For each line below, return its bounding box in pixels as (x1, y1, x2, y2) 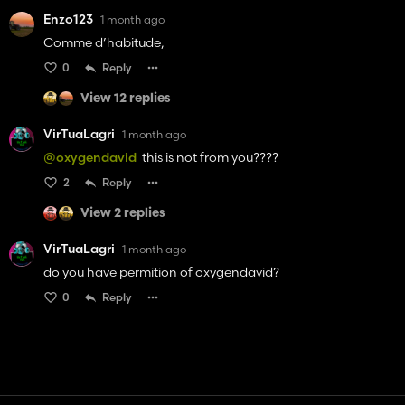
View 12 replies (80, 91, 171, 106)
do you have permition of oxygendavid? (43, 264, 279, 281)
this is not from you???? (137, 149, 278, 166)
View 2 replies (80, 206, 165, 221)
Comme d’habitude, (43, 34, 165, 52)
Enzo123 (43, 11, 93, 28)
